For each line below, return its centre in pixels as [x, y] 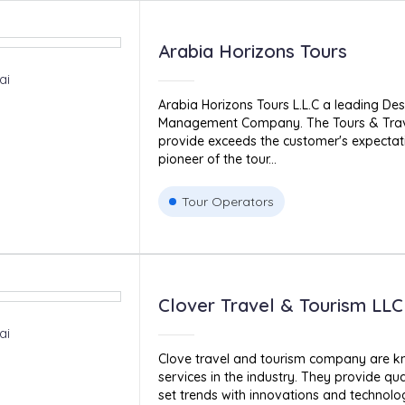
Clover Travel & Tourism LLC [280, 305]
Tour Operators [227, 202]
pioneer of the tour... [217, 159]
